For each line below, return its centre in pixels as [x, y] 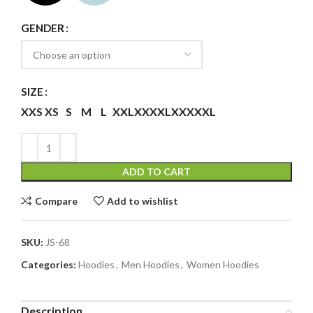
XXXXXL [194, 111]
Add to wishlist [143, 201]
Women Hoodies [223, 265]
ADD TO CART [156, 172]
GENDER [43, 28]
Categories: [49, 265]
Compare [56, 201]
